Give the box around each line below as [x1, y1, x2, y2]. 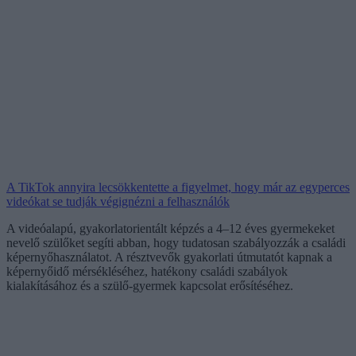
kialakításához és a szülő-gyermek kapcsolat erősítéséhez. [6, 278, 293, 292]
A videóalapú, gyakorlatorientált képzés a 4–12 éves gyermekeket [6, 221, 335, 235]
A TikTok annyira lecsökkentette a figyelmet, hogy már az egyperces [6, 180, 350, 194]
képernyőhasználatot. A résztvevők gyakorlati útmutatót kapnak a [6, 250, 332, 264]
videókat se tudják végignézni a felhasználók [6, 194, 230, 208]
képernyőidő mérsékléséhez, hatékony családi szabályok [6, 264, 288, 278]
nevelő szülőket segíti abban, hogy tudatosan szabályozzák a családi [6, 235, 346, 250]
